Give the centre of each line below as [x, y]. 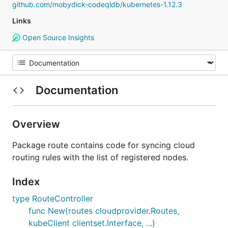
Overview [37, 124]
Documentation [77, 90]
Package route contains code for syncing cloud [104, 145]
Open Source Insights [57, 37]
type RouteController [53, 198]
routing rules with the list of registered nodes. [100, 157]
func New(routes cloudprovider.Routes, [104, 211]
